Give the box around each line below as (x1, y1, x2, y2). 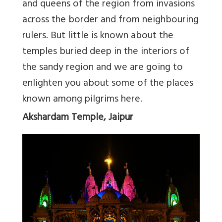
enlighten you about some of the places (22, 74, 193, 93)
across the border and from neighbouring (22, 11, 199, 30)
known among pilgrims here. (22, 90, 142, 109)
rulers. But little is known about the (22, 27, 173, 46)
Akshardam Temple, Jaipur (22, 109, 133, 127)
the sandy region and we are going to (22, 58, 183, 77)
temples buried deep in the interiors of (22, 43, 189, 61)
